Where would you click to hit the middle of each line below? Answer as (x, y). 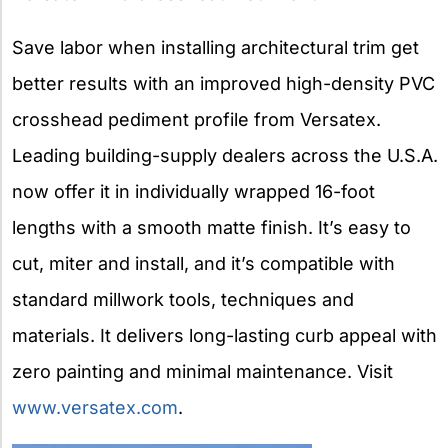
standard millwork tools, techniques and (183, 299)
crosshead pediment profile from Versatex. (196, 119)
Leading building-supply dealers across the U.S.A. (225, 155)
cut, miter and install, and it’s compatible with (203, 263)
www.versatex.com (95, 407)
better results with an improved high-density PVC (223, 83)
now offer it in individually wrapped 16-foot (193, 191)
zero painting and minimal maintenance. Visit (202, 371)
